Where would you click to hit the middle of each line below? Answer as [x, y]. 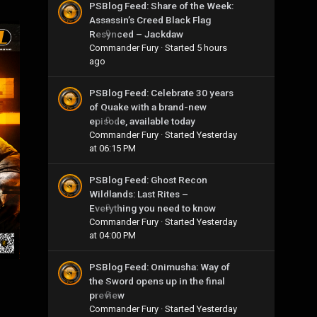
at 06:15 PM [113, 148]
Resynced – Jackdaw [136, 34]
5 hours [212, 47]
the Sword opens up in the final [157, 281]
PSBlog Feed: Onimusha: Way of [160, 266]
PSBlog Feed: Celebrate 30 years [161, 92]
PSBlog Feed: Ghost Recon [148, 179]
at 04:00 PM [113, 235]
